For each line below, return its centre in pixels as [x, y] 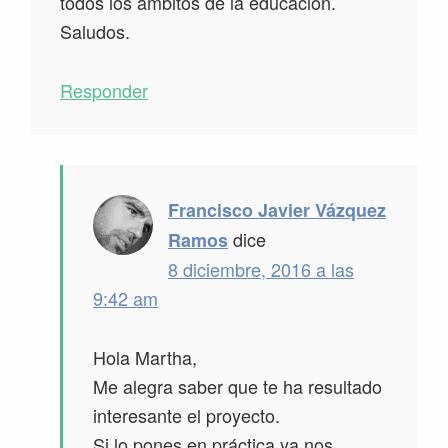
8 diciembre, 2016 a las [261, 269]
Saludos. [95, 31]
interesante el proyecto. [186, 415]
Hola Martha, [145, 357]
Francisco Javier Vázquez [277, 210]
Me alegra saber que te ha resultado [237, 386]
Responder [104, 90]
